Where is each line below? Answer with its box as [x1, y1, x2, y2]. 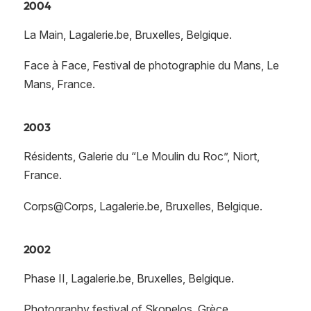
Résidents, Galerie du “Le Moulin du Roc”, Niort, [23, 149, 260, 164]
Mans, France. [23, 77, 95, 92]
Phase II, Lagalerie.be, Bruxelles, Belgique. [23, 271, 234, 285]
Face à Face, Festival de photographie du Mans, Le [23, 58, 279, 73]
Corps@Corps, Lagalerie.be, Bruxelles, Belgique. [23, 199, 262, 213]
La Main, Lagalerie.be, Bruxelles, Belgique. [23, 27, 232, 42]
